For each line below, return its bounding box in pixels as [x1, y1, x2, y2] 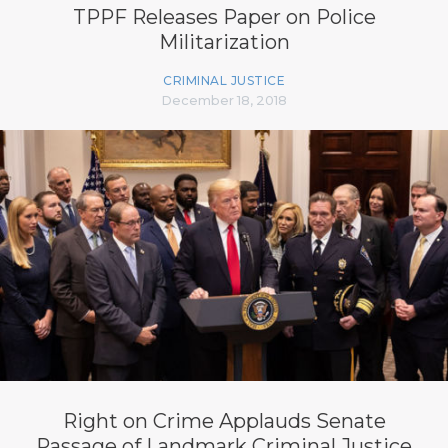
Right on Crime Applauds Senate [62, 408, 386, 433]
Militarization [158, 29, 290, 54]
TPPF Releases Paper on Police [72, 4, 376, 29]
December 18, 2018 [161, 91, 287, 108]
